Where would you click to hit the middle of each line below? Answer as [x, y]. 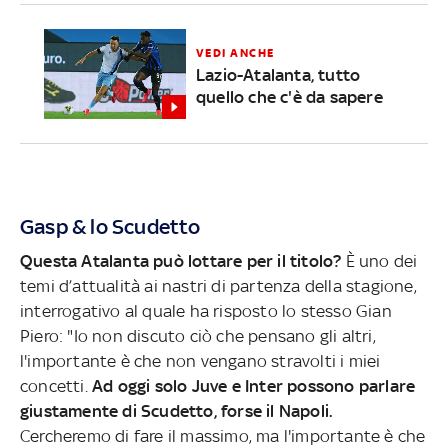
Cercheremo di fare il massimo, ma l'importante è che [223, 435]
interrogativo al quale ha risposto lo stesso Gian [206, 310]
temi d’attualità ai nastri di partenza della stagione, [218, 285]
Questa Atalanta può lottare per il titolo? [181, 260]
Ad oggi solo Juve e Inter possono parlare [251, 385]
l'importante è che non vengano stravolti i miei [200, 360]
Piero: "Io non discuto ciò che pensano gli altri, [198, 335]
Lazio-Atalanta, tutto [278, 75]
